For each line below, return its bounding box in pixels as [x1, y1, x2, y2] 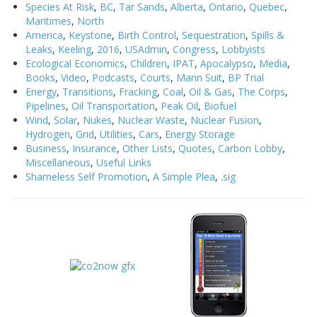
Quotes [178, 142, 212, 156]
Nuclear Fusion [190, 113, 259, 127]
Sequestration [182, 28, 246, 42]
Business [25, 142, 67, 156]
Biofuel [204, 99, 236, 113]
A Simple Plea [153, 170, 215, 184]
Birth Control [117, 28, 176, 42]
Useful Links [96, 156, 151, 170]
